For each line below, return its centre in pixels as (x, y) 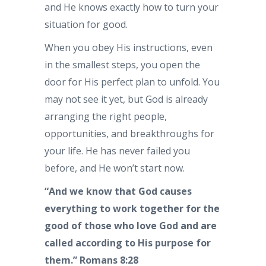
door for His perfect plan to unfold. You (132, 82)
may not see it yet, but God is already (126, 99)
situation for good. (86, 24)
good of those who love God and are (131, 226)
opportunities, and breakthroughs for (129, 134)
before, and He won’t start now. (115, 168)
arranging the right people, (106, 116)
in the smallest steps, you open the (122, 65)
